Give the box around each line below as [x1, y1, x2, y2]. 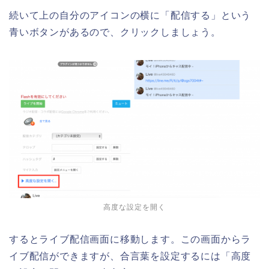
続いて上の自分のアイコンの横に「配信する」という [9, 10, 252, 20]
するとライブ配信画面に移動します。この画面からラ [9, 234, 252, 245]
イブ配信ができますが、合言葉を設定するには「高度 [9, 251, 252, 262]
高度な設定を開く [103, 203, 166, 212]
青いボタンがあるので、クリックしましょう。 [9, 26, 221, 37]
